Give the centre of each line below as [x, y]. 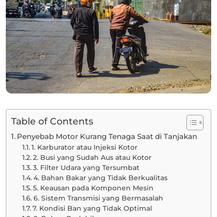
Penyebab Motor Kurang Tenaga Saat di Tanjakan [107, 136]
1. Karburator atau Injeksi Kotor [84, 147]
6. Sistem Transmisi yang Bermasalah [98, 198]
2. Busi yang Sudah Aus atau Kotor [92, 157]
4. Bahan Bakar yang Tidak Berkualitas [100, 178]
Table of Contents [52, 121]
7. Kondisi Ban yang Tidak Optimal [92, 208]
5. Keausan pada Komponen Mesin [93, 188]
